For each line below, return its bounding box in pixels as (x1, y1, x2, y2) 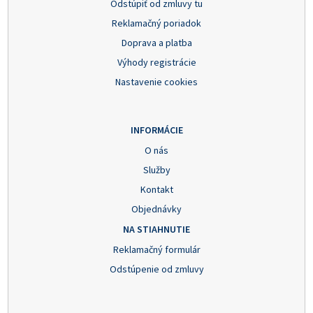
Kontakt (140, 183, 173, 196)
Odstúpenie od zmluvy (109, 263, 204, 276)
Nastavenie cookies (115, 75, 198, 89)
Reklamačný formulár (112, 243, 201, 256)
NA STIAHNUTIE (123, 223, 190, 236)
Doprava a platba (121, 36, 192, 50)
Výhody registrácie (117, 56, 196, 69)
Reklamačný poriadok (112, 17, 201, 30)
